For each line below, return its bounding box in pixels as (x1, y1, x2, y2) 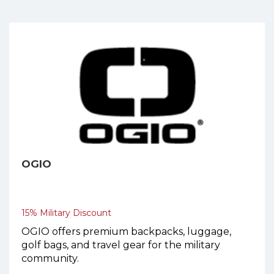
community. (21, 253, 79, 265)
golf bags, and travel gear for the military (21, 239, 220, 251)
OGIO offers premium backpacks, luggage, (21, 226, 231, 238)
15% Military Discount (21, 207, 111, 219)
